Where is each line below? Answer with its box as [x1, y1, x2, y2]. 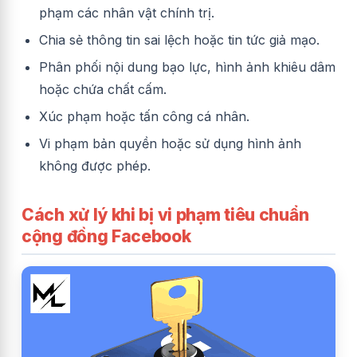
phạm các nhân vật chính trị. [39, 4, 214, 21]
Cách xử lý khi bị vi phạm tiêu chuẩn [22, 204, 309, 225]
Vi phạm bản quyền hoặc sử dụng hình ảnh [39, 135, 301, 151]
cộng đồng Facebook [22, 226, 191, 246]
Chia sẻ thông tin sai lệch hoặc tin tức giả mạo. [39, 31, 320, 48]
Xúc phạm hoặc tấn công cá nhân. [39, 108, 249, 124]
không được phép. [39, 157, 151, 174]
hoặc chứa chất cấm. [39, 80, 167, 97]
